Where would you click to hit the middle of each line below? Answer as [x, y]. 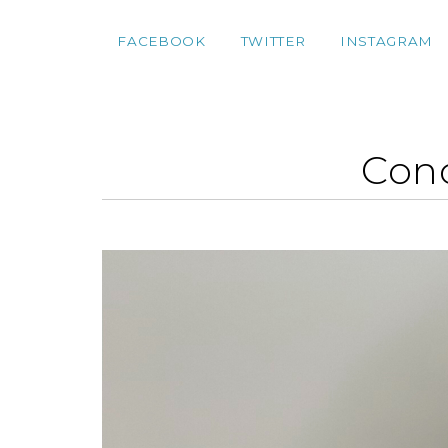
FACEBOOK [161, 41]
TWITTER [273, 41]
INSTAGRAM [386, 41]
